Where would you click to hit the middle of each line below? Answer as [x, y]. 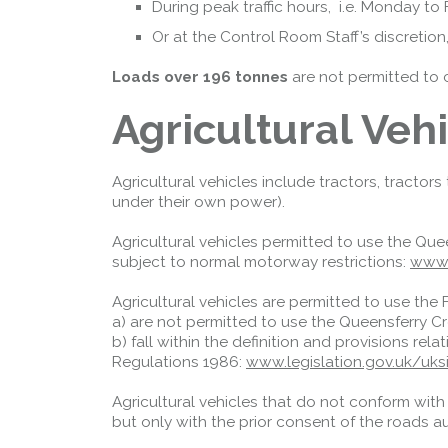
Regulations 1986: [179, 362]
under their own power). [198, 202]
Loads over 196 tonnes [200, 77]
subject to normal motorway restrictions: [261, 262]
